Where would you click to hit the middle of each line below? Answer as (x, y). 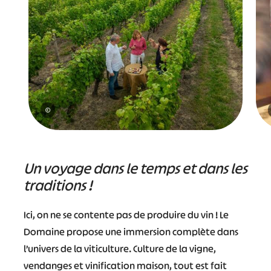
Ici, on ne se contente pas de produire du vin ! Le (126, 215)
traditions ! (57, 185)
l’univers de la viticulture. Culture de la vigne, (119, 249)
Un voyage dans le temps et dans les (135, 168)
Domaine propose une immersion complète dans (131, 232)
